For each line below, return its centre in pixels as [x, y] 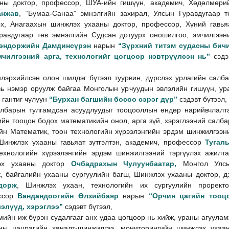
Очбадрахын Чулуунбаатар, [127, 163]
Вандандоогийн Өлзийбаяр [68, 196]
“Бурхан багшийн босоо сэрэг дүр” [114, 99]
